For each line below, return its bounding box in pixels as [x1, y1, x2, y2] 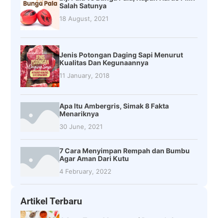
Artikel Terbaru [20, 195, 83, 207]
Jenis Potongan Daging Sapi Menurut [59, 51, 183, 59]
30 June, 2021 [59, 122, 103, 130]
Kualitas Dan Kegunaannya [59, 58, 149, 67]
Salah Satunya [59, 1, 107, 10]
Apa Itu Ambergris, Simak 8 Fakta [59, 101, 169, 110]
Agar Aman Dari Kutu [59, 154, 129, 163]
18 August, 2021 [59, 15, 109, 23]
